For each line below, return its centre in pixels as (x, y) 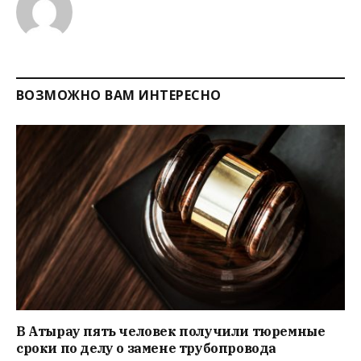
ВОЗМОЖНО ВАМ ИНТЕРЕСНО (119, 95)
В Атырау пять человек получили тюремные (171, 331)
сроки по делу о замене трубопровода (146, 348)
